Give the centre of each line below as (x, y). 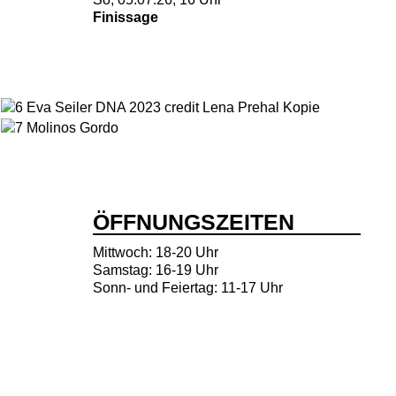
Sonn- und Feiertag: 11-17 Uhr (187, 288)
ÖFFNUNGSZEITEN (193, 222)
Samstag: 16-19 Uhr (155, 270)
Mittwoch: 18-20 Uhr (155, 252)
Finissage (127, 17)
